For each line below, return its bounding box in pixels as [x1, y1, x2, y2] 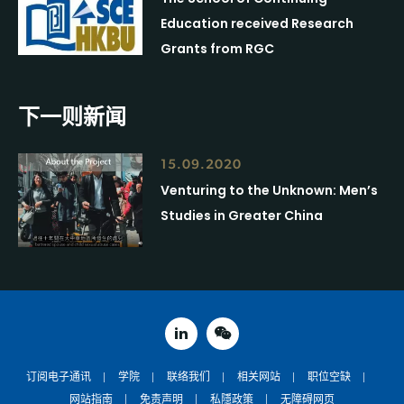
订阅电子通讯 [26, 371, 91, 384]
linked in [179, 335, 234, 350]
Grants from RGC [161, 40, 275, 59]
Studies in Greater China [161, 207, 324, 225]
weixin [221, 335, 262, 350]
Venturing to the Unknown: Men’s [161, 181, 379, 200]
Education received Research [161, 14, 354, 33]
